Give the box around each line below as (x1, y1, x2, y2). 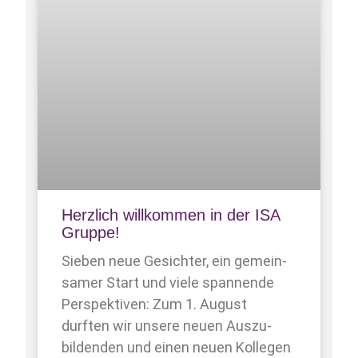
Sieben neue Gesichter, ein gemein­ (62, 253, 288, 270)
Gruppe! (62, 224, 121, 242)
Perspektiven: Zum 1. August (62, 296, 248, 313)
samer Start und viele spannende (62, 274, 275, 292)
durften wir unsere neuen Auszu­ (62, 317, 272, 335)
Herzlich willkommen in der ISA (62, 206, 280, 225)
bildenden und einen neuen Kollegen (62, 339, 292, 356)
